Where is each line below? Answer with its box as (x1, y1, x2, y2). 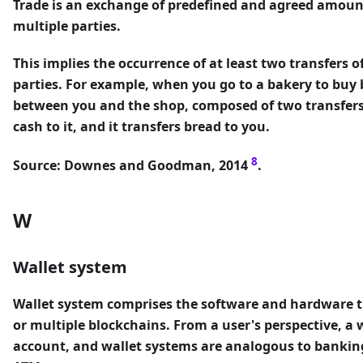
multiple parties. (13, 16, 121, 35)
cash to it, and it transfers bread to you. (13, 117, 270, 135)
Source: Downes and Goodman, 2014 (13, 156, 251, 174)
